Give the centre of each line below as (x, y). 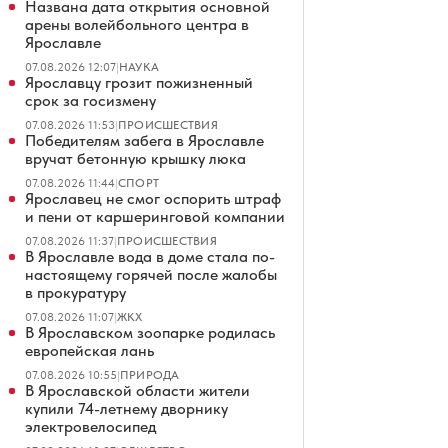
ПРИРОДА (150, 375)
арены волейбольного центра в (137, 24)
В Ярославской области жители (137, 390)
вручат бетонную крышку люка (135, 158)
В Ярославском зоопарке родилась (150, 332)
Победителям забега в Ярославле (144, 140)
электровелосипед (90, 426)
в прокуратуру (75, 292)
